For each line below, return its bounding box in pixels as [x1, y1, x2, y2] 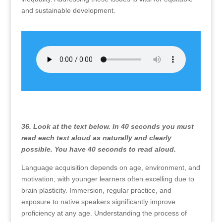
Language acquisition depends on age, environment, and [21, 164, 200, 171]
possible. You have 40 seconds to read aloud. [21, 145, 176, 153]
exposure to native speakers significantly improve [21, 198, 175, 206]
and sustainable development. [21, 6, 115, 14]
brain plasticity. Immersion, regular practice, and [21, 186, 171, 194]
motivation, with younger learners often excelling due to [21, 175, 194, 183]
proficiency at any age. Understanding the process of [21, 209, 187, 217]
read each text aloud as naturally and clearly [21, 134, 171, 142]
